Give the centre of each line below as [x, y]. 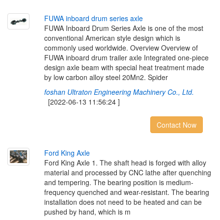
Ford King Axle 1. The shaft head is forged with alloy [125, 163]
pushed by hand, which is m [87, 212]
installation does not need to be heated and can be [123, 202]
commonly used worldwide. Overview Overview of [121, 48]
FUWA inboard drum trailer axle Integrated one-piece [126, 57]
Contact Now [176, 125]
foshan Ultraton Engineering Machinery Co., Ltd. [119, 92]
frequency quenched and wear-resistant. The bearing [126, 192]
